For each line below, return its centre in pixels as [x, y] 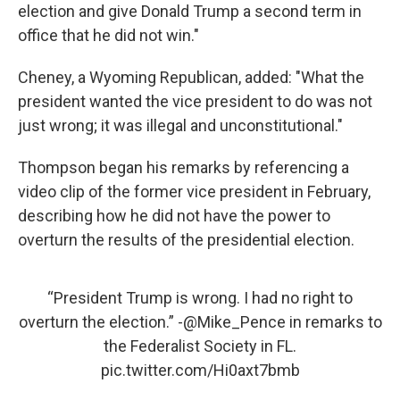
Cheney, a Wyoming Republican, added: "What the [191, 77]
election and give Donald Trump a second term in [190, 11]
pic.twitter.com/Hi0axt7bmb [200, 370]
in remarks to [333, 322]
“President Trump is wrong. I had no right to [200, 298]
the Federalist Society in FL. [200, 346]
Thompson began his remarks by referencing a [183, 167]
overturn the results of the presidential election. [186, 240]
